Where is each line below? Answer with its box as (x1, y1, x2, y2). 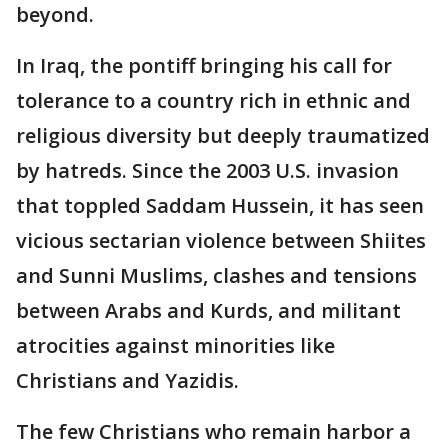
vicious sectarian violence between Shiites (16, 226, 426, 254)
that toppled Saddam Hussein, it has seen (16, 191, 424, 219)
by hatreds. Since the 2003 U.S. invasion (16, 156, 399, 184)
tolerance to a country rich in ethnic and (16, 86, 411, 114)
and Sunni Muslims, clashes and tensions (16, 261, 417, 289)
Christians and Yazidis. (16, 366, 239, 394)
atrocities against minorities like (16, 331, 335, 359)
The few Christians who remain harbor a (16, 417, 411, 445)
